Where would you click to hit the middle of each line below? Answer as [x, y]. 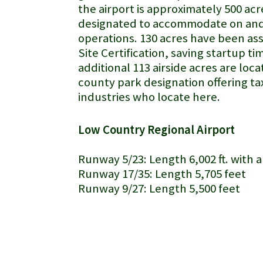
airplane [65, 225]
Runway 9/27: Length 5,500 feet [160, 188]
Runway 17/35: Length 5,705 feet [164, 174]
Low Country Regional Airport [156, 130]
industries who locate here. [150, 97]
